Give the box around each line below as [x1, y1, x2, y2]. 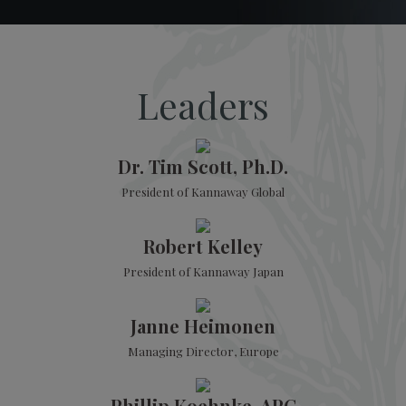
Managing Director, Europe [127, 343, 279, 360]
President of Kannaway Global [121, 184, 285, 200]
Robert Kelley [143, 234, 263, 259]
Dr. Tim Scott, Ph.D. [118, 154, 288, 179]
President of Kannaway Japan [122, 264, 284, 280]
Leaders [137, 81, 269, 130]
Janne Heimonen [130, 314, 275, 339]
